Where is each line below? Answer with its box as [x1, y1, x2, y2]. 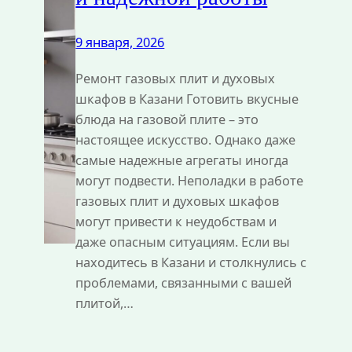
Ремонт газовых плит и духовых [75, 69, 276, 87]
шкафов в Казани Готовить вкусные [75, 90, 299, 108]
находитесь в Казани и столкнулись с [75, 253, 307, 271]
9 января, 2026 [75, 33, 165, 51]
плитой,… [75, 294, 134, 312]
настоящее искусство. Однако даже [75, 130, 296, 148]
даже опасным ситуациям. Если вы [75, 233, 291, 251]
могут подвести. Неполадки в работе [75, 171, 304, 189]
